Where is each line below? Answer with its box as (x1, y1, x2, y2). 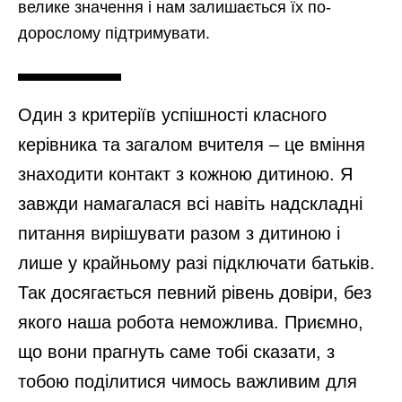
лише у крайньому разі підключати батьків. (18, 253, 375, 273)
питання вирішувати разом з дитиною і (18, 223, 340, 243)
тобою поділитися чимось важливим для (18, 371, 357, 391)
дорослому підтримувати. (18, 24, 210, 42)
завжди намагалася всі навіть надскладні (18, 194, 363, 214)
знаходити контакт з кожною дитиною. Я (18, 164, 353, 184)
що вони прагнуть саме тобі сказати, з (18, 342, 335, 362)
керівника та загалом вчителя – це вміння (18, 135, 365, 154)
